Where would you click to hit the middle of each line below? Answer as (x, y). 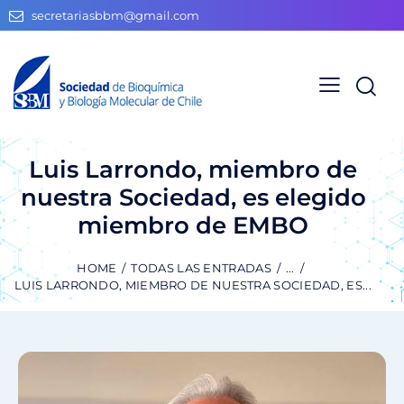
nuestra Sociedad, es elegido (193, 197)
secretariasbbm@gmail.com (116, 16)
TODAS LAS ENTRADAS (201, 268)
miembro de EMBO (193, 225)
